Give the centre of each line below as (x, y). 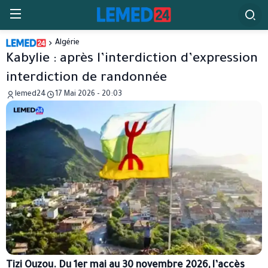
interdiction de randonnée (86, 79)
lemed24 (31, 95)
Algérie (67, 43)
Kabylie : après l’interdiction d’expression (132, 60)
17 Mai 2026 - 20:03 (89, 95)
